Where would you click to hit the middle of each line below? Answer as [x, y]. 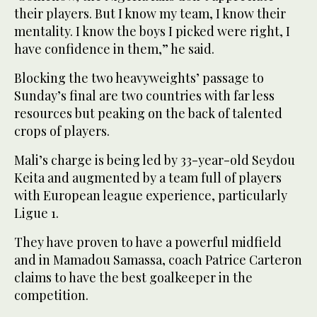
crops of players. [62, 131]
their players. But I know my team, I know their [150, 13]
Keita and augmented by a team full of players [148, 177]
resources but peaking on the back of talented [148, 113]
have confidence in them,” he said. [114, 48]
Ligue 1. [36, 213]
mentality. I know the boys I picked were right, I [152, 31]
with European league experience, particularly [151, 195]
